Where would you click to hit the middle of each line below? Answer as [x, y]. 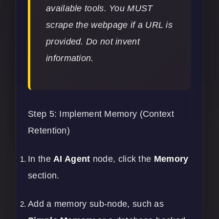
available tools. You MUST [99, 9]
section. [44, 176]
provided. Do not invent [93, 42]
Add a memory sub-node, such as [96, 204]
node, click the [122, 159]
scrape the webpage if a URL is [109, 25]
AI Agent [72, 159]
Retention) [49, 131]
